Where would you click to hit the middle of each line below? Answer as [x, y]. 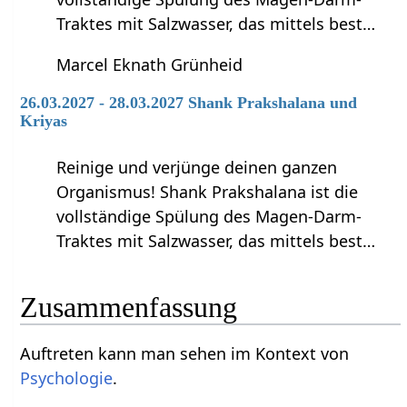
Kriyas [44, 120]
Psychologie [67, 377]
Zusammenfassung [129, 307]
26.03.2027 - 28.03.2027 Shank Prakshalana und [189, 102]
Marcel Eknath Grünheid [150, 64]
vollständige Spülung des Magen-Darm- [209, 217]
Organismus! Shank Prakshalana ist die [208, 192]
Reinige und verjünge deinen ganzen [197, 168]
